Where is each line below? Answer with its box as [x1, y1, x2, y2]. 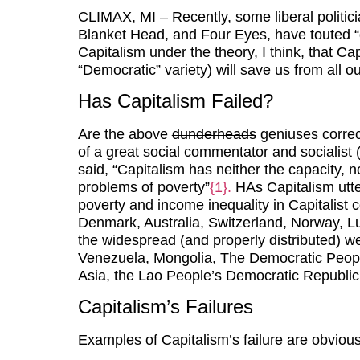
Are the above [77, 126, 172, 142]
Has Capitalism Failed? [77, 90, 279, 112]
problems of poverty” [77, 179, 210, 195]
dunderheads [171, 126, 256, 142]
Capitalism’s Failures [77, 296, 253, 318]
